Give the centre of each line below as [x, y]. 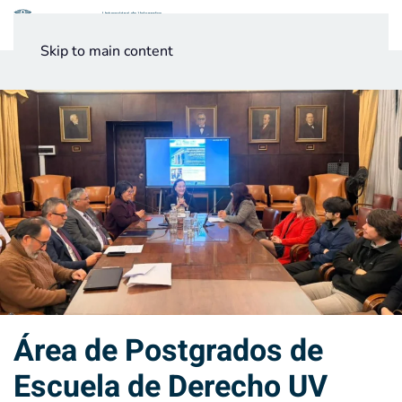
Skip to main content [107, 51]
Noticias [44, 70]
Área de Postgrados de [168, 351]
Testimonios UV [125, 70]
